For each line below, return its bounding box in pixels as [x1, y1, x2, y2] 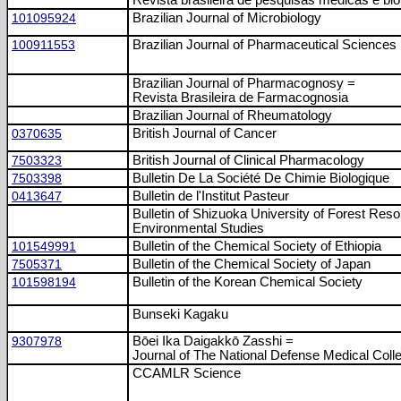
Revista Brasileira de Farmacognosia [132, 90, 348, 105]
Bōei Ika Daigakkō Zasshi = [132, 334, 294, 348]
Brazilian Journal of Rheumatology [132, 108, 332, 123]
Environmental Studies [132, 221, 264, 235]
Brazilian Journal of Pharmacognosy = [132, 76, 355, 90]
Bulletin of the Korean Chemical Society [132, 275, 363, 289]
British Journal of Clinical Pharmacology [132, 153, 364, 167]
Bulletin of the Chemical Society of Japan [132, 257, 371, 271]
